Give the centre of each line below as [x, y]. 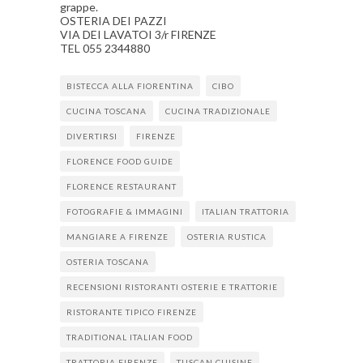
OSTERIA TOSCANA [108, 262]
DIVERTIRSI [92, 136]
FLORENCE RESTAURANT [122, 186]
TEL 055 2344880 [105, 48]
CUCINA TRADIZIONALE [218, 111]
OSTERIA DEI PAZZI [113, 21]
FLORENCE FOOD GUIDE [120, 161]
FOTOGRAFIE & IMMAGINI [125, 211]
